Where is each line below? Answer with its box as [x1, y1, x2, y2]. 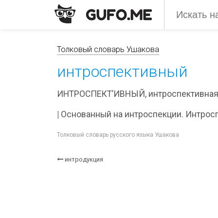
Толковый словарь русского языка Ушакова [57, 131, 179, 138]
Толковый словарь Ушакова [57, 45, 159, 54]
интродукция [65, 156, 103, 163]
